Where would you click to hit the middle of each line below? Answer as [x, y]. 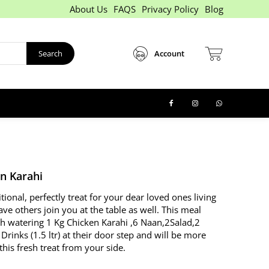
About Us [88, 9]
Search [50, 53]
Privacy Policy [170, 9]
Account [169, 53]
